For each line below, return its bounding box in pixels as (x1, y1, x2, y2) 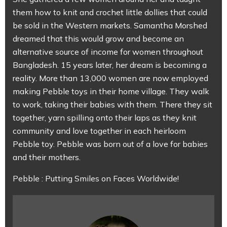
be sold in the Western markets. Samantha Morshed (13, 20, 207, 30)
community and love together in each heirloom (13, 126, 186, 136)
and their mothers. (13, 152, 81, 162)
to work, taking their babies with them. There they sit (13, 99, 212, 109)
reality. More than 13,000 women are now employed (13, 73, 208, 83)
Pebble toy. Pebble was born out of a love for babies (13, 139, 208, 149)
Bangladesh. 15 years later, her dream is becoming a (13, 60, 207, 70)
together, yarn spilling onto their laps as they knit (13, 112, 197, 123)
